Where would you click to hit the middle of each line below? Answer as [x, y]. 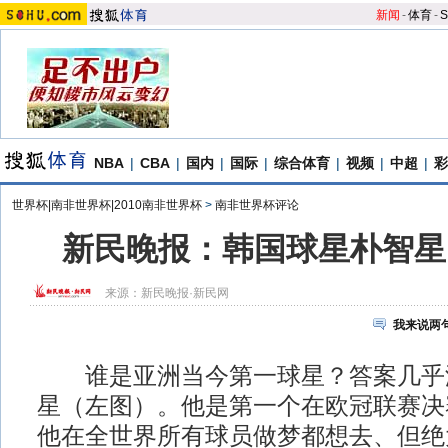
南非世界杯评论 [257, 205]
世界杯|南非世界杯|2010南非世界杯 [107, 205]
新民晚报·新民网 [185, 293]
